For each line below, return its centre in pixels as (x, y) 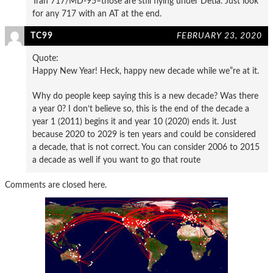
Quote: (45, 58)
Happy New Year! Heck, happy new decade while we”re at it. (146, 71)
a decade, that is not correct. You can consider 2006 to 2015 (146, 147)
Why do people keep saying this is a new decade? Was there (145, 96)
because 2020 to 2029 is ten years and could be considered (144, 134)
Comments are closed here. (56, 185)
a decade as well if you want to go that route (116, 160)
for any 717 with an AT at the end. (97, 13)
